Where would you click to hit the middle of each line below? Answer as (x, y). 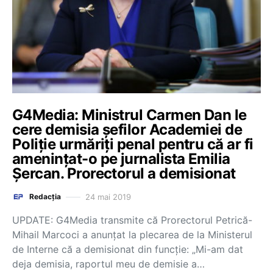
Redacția (45, 197)
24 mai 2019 (108, 197)
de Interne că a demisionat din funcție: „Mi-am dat (128, 249)
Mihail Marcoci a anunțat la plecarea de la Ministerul (132, 235)
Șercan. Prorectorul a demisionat (124, 173)
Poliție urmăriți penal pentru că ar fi (133, 144)
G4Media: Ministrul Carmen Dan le (129, 115)
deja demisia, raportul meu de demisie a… (108, 264)
